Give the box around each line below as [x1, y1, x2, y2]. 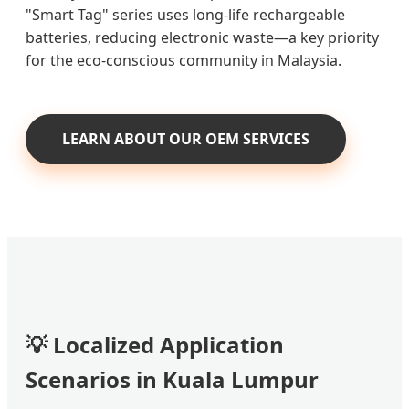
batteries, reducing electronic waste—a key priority [26, 26, 379, 47]
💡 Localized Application [26, 330, 284, 361]
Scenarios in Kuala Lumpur [26, 364, 319, 395]
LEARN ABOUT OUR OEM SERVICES [62, 128, 309, 149]
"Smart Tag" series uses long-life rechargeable [26, 4, 345, 25]
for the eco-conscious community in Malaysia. [26, 49, 341, 70]
